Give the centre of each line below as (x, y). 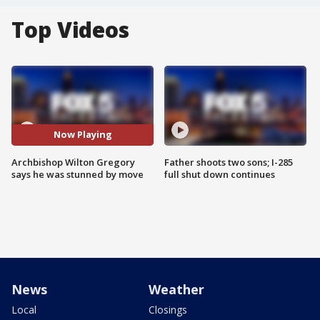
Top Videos (70, 30)
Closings (168, 309)
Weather (176, 289)
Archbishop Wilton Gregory (73, 162)
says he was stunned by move (77, 174)
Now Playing (82, 135)
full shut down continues (220, 174)
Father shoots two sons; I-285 (229, 162)
